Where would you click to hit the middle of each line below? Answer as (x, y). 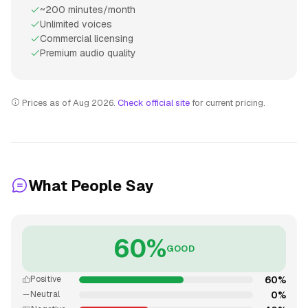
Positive (46, 279)
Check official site (154, 102)
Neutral (45, 295)
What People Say (91, 185)
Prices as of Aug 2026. (69, 102)
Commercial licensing (87, 38)
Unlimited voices (76, 24)
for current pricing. (228, 102)
